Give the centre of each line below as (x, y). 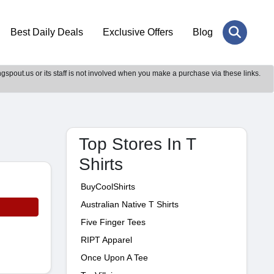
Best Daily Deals (47, 32)
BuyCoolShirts (108, 187)
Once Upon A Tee (114, 257)
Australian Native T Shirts (130, 204)
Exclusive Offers (138, 32)
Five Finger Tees (113, 222)
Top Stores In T (137, 144)
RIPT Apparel (106, 240)
